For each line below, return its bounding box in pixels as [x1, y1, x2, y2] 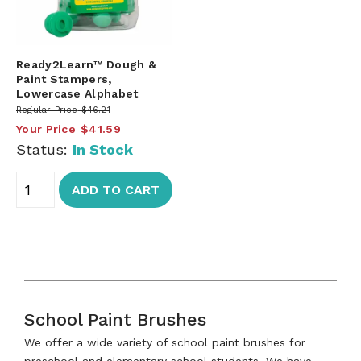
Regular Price [16, 104, 78, 115]
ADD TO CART [72, 181, 160, 197]
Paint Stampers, [16, 72, 112, 85]
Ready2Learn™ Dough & [16, 57, 157, 71]
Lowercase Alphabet [16, 86, 139, 100]
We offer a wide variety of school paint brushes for [24, 335, 305, 349]
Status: [16, 140, 73, 158]
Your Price [16, 122, 76, 135]
